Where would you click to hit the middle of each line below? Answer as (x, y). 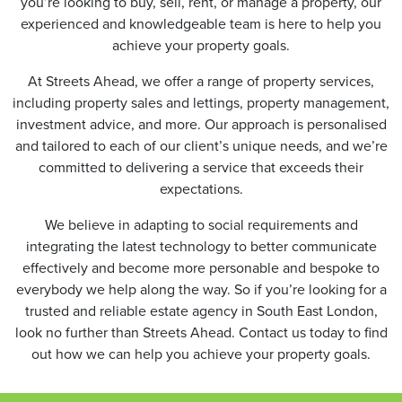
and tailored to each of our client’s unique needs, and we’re (201, 145)
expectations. (201, 188)
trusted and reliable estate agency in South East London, (201, 310)
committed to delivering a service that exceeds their (201, 166)
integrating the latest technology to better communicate (201, 245)
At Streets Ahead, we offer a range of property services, (201, 80)
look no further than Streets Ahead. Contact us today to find (201, 332)
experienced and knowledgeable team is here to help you (201, 23)
